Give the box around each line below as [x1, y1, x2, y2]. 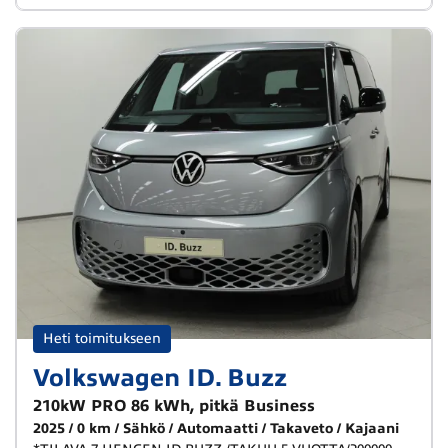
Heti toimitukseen [43, 331, 161, 346]
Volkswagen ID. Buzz [33, 364, 287, 392]
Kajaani [345, 421, 399, 436]
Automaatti [177, 421, 258, 436]
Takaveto [270, 421, 333, 436]
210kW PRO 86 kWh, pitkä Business [33, 397, 315, 415]
